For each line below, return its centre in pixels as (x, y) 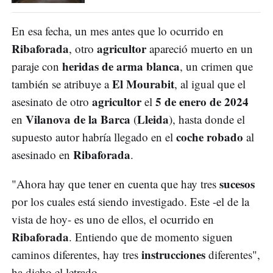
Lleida (153, 119)
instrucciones (173, 255)
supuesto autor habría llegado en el (94, 137)
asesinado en (42, 155)
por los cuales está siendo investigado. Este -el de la (130, 202)
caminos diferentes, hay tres (76, 255)
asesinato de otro (52, 102)
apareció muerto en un (200, 49)
